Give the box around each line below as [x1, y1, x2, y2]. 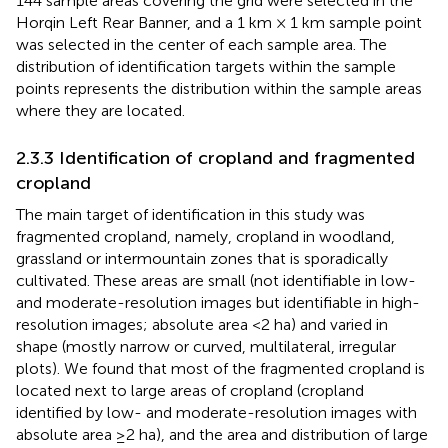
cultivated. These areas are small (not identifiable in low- [16, 270, 416, 290]
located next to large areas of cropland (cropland [16, 380, 364, 400]
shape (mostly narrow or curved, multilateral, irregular [16, 336, 396, 356]
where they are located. [16, 100, 185, 120]
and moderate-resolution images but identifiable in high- [16, 292, 420, 312]
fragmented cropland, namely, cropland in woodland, [16, 226, 395, 246]
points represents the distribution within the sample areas [16, 78, 422, 98]
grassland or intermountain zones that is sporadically [16, 248, 388, 268]
